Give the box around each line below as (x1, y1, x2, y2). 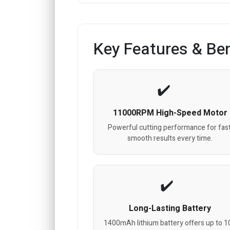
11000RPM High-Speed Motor (112, 106, 227, 119)
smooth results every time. (127, 132, 213, 144)
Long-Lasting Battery (129, 202, 212, 215)
